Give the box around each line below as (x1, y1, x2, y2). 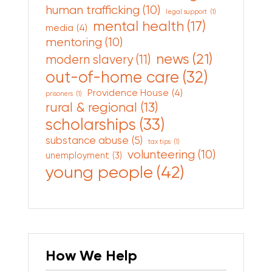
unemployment (45, 150, 109, 161)
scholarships (45, 115, 136, 134)
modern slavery (45, 52, 133, 67)
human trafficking (45, 2, 140, 18)
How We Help (45, 246, 137, 265)
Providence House (87, 87, 169, 99)
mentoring (45, 35, 102, 50)
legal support (165, 8, 207, 16)
